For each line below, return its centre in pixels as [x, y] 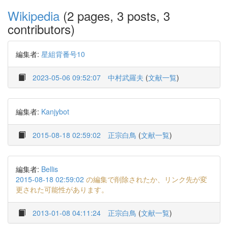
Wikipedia [34, 16]
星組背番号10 [63, 54]
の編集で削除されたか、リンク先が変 [146, 179]
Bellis [50, 169]
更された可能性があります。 [62, 189]
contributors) [41, 29]
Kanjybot [55, 111]
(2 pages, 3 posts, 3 [115, 16]
